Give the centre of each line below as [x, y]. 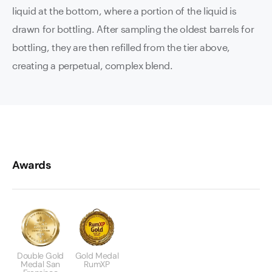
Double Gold [40, 256]
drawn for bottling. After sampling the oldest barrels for [133, 29]
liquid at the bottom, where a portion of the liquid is [124, 11]
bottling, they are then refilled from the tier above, [121, 47]
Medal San [40, 264]
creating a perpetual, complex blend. [93, 65]
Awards [32, 165]
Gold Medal [97, 256]
